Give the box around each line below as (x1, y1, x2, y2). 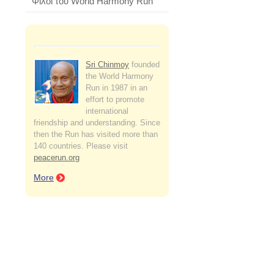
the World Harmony (86, 72, 154, 81)
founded (129, 60, 160, 69)
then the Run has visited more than (34, 130, 158, 139)
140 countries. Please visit (34, 141, 128, 150)
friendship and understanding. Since (34, 118, 160, 127)
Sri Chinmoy (86, 60, 129, 69)
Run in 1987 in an (86, 83, 147, 92)
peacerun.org (34, 153, 80, 162)
